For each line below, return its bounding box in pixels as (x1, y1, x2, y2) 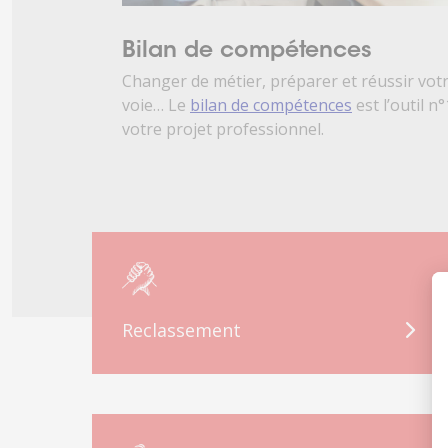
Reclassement (122, 317, 241, 342)
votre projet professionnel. (122, 117, 324, 140)
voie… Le (122, 93, 190, 116)
